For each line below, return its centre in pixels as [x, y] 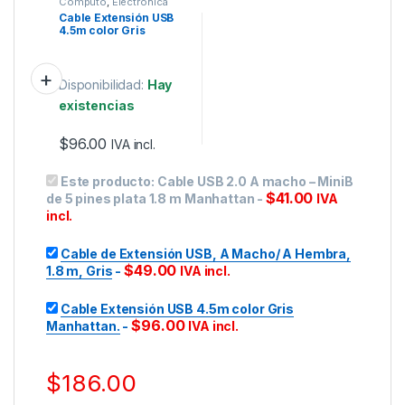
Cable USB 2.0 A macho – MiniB [255, 181]
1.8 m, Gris [80, 270]
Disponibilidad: [103, 85]
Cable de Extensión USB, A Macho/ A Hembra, [205, 253]
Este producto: [108, 181]
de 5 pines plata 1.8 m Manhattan [151, 198]
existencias [97, 106]
